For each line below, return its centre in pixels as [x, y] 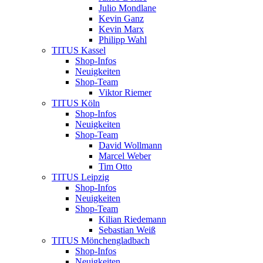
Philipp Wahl [123, 40]
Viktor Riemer [125, 93]
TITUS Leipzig [80, 177]
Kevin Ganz [121, 19]
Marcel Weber [125, 156]
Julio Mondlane [127, 8]
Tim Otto [115, 167]
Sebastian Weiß [127, 230]
